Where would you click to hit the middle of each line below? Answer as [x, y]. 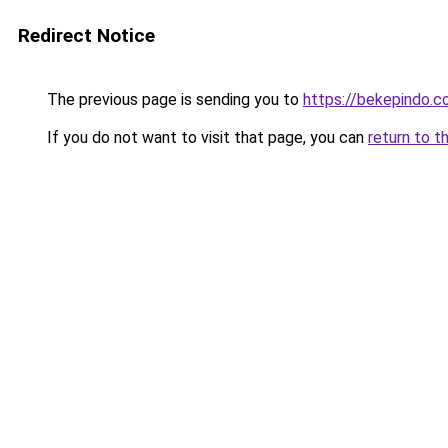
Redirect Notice [86, 35]
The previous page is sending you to [173, 99]
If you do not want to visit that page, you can [205, 137]
